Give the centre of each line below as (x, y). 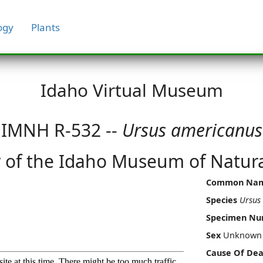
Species (222, 200)
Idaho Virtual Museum (131, 90)
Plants (45, 27)
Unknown (242, 235)
